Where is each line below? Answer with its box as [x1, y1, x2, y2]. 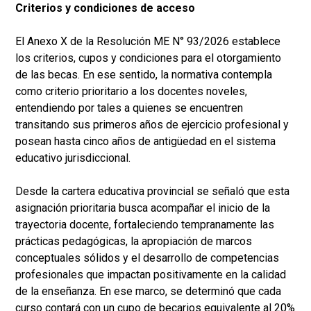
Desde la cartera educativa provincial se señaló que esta [15, 185, 289, 199]
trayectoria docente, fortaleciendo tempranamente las [15, 218, 274, 232]
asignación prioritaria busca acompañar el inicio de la [15, 201, 270, 215]
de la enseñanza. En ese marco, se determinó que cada [15, 285, 281, 299]
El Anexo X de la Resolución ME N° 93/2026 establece [15, 35, 280, 49]
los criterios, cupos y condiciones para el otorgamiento [15, 51, 281, 65]
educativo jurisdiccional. [15, 151, 131, 165]
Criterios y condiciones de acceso [15, 1, 195, 15]
